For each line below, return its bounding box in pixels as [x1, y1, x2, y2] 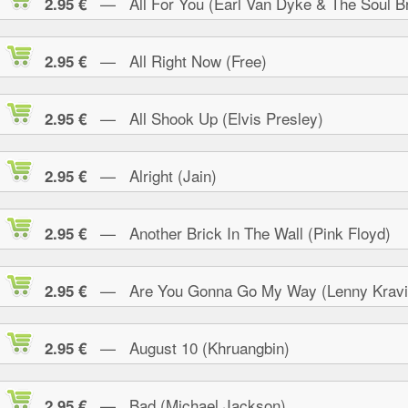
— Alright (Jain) [87, 164, 217, 187]
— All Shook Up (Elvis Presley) [87, 107, 323, 129]
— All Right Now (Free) [87, 49, 267, 72]
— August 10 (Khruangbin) [87, 336, 290, 359]
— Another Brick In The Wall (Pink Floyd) [87, 221, 391, 244]
